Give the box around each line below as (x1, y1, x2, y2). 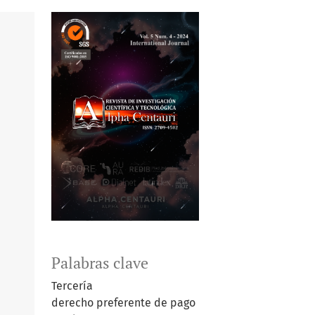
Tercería (51, 279, 93, 293)
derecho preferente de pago (51, 296, 195, 310)
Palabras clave (51, 253, 148, 274)
